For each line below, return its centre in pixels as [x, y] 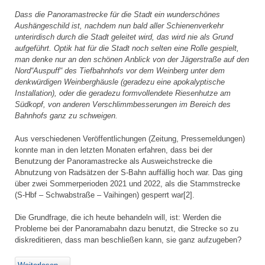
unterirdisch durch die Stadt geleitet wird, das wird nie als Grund [124, 37]
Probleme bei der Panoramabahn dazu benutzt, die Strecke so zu [127, 228]
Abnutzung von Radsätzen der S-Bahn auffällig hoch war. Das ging [129, 172]
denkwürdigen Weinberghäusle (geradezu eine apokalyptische [120, 82]
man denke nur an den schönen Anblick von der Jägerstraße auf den [132, 60]
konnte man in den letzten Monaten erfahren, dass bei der [114, 150]
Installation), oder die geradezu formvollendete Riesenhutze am [123, 93]
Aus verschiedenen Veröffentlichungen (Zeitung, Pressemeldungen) [130, 138]
